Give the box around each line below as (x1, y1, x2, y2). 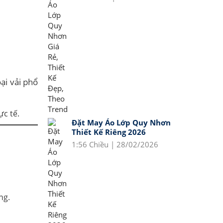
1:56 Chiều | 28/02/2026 (72, 139, 158, 149)
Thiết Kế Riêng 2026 (72, 127, 146, 137)
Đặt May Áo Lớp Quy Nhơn (72, 117, 171, 127)
